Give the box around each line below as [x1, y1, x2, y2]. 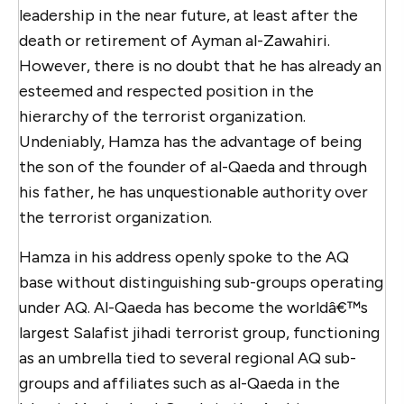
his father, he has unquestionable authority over [19, 181, 368, 202]
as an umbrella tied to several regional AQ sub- [19, 347, 356, 368]
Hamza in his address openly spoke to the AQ [19, 246, 349, 267]
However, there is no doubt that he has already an [19, 55, 381, 76]
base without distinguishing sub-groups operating [19, 271, 383, 292]
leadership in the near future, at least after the [19, 5, 358, 25]
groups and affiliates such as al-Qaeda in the [19, 372, 340, 393]
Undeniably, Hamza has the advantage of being [19, 131, 362, 151]
